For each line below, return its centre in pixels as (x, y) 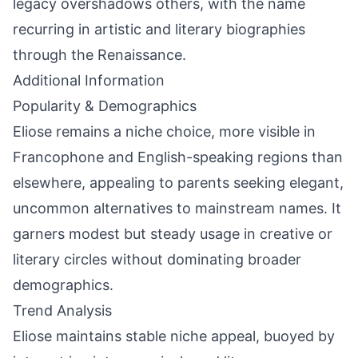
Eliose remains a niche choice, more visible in (164, 131)
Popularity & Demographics (105, 106)
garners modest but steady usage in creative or (173, 234)
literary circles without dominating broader (157, 259)
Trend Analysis (62, 310)
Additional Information (89, 80)
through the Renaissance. (99, 55)
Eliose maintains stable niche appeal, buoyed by (174, 336)
